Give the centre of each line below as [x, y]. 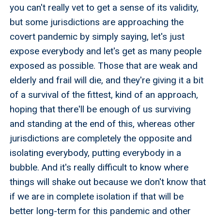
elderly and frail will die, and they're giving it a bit [107, 80]
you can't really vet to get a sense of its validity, [104, 8]
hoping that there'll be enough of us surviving [100, 109]
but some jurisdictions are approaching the [97, 22]
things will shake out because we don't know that [108, 182]
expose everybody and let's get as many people [106, 51]
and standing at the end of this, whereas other [102, 124]
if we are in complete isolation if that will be [97, 197]
